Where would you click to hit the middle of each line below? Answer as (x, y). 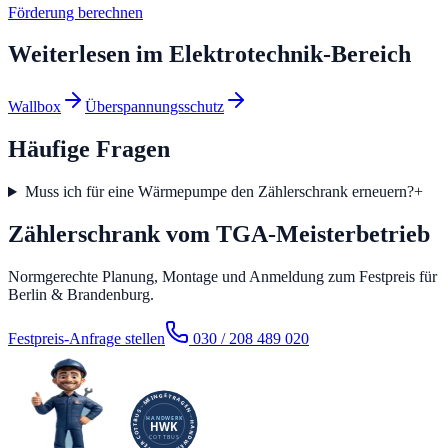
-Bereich (367, 54)
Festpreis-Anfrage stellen (86, 338)
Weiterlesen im (88, 54)
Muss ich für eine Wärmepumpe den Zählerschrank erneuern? (219, 192)
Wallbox (34, 107)
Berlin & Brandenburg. (81, 294)
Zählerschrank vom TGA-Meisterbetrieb (219, 234)
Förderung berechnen (75, 12)
